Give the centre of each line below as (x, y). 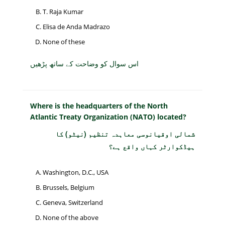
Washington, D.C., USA (76, 173)
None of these (64, 42)
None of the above (71, 218)
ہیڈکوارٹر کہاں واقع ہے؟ (152, 146)
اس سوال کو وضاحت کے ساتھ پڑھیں (84, 64)
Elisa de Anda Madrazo (76, 27)
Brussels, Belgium (69, 188)
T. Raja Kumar (63, 12)
